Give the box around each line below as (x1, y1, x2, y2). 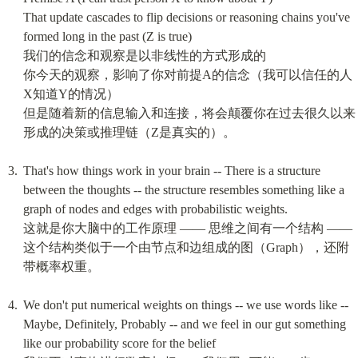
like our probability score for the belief (22, 336, 216, 350)
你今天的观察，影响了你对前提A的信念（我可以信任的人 (22, 67, 352, 82)
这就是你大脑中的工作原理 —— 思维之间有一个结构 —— (22, 221, 352, 235)
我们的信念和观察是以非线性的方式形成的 (22, 48, 266, 62)
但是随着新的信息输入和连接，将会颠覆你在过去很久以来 (22, 105, 356, 120)
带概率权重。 (22, 259, 100, 273)
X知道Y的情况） (22, 86, 119, 101)
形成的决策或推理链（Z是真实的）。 (22, 125, 236, 139)
